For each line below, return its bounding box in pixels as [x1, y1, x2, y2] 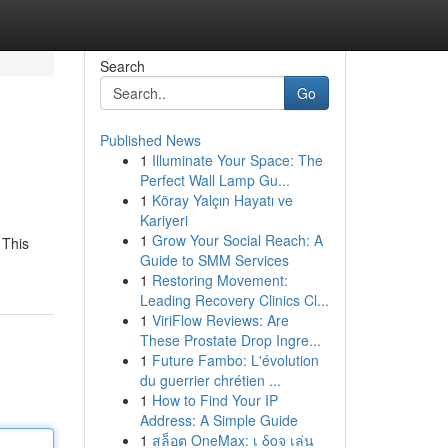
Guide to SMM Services [139, 250, 289, 270]
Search [99, 56, 145, 76]
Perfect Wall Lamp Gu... [139, 170, 290, 190]
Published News [99, 130, 201, 150]
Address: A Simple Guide [139, 410, 298, 430]
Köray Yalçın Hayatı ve [151, 190, 293, 210]
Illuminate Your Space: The [151, 150, 323, 170]
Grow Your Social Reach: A [151, 230, 323, 250]
